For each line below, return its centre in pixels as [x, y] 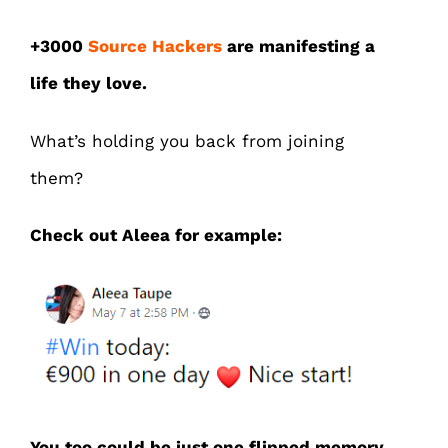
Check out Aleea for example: [156, 235]
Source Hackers [155, 46]
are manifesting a [298, 46]
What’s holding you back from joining [187, 140]
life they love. [88, 83]
